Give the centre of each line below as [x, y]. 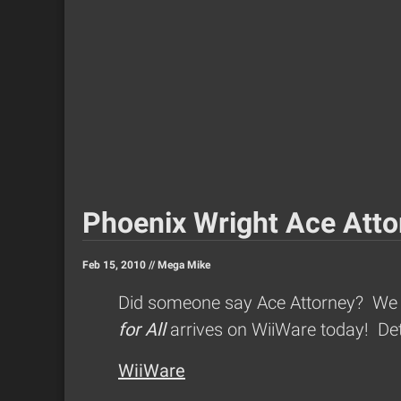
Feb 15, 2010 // [120, 265]
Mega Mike [184, 265]
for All [142, 330]
